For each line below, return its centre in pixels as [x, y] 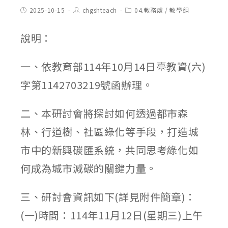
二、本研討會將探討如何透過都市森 [104, 113]
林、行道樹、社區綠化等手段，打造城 [110, 132]
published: [36, 17]
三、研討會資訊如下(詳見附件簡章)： [108, 197]
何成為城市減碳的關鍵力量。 [89, 168]
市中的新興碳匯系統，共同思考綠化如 [110, 150]
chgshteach [99, 10]
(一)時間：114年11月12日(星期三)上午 [112, 215]
